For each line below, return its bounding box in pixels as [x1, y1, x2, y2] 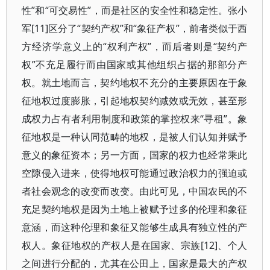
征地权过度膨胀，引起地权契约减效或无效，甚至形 [22, 94, 248, 107]
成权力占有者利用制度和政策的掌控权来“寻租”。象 [22, 112, 248, 125]
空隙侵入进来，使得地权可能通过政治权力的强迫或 [22, 166, 248, 180]
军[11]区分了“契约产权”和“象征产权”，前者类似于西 [22, 22, 248, 35]
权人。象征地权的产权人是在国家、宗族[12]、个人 [22, 239, 248, 252]
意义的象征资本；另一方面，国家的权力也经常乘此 [22, 148, 248, 162]
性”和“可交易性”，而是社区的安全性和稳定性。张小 [22, 4, 248, 17]
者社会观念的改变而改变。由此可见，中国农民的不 [22, 184, 248, 198]
